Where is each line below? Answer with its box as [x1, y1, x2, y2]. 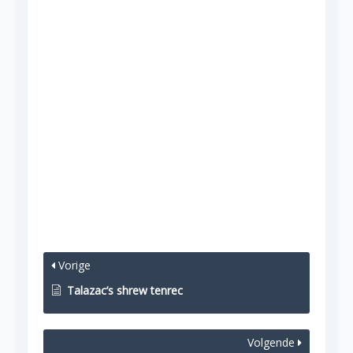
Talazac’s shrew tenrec [66, 283, 183, 298]
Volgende [247, 335, 299, 350]
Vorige [54, 258, 91, 273]
